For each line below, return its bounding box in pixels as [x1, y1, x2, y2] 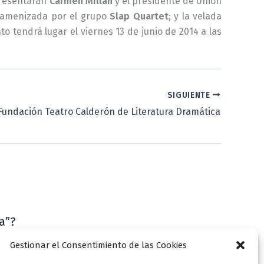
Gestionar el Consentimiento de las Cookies [9, 240, 187, 250]
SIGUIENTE [167, 90, 213, 100]
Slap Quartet [110, 10, 169, 22]
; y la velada [168, 10, 222, 22]
